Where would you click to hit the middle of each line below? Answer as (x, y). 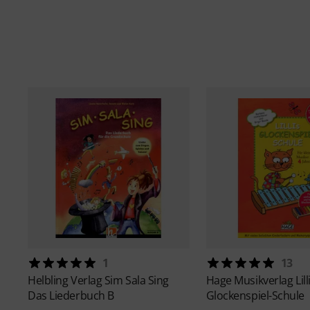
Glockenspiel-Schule (255, 296)
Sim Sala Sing (136, 281)
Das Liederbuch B (71, 296)
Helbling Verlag (66, 281)
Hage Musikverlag (250, 281)
